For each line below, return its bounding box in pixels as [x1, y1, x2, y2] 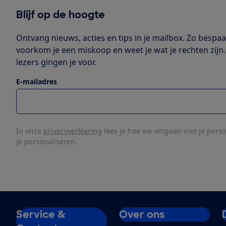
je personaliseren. [16, 136, 77, 146]
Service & [16, 207, 66, 221]
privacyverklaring [43, 126, 102, 136]
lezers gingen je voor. [16, 56, 96, 68]
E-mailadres [16, 76, 57, 86]
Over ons [119, 207, 165, 221]
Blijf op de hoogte [16, 8, 105, 21]
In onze [16, 126, 43, 136]
